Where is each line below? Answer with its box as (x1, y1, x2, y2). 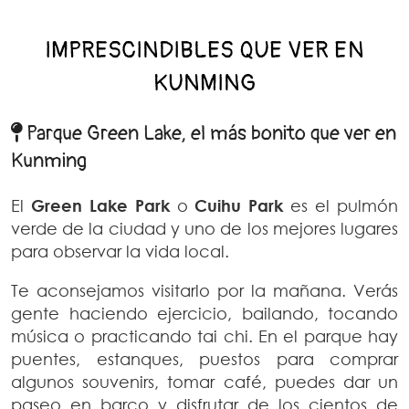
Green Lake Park (30, 195, 170, 216)
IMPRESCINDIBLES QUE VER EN (45, 36, 364, 66)
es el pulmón (283, 195, 399, 216)
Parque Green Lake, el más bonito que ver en (22, 121, 396, 147)
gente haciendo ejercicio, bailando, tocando (11, 303, 398, 324)
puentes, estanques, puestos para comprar (11, 349, 398, 370)
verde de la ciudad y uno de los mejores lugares (11, 218, 398, 239)
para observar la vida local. (11, 241, 229, 262)
